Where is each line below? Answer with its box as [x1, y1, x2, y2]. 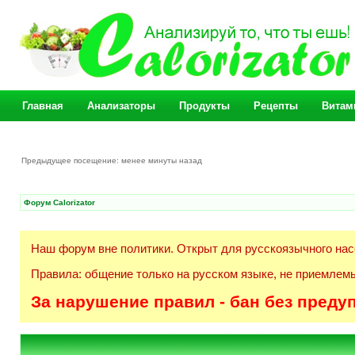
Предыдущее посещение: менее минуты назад [21, 156, 204, 165]
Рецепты [254, 100, 298, 112]
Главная [22, 100, 63, 112]
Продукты [179, 100, 230, 112]
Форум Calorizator [24, 198, 95, 207]
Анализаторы [87, 100, 155, 112]
